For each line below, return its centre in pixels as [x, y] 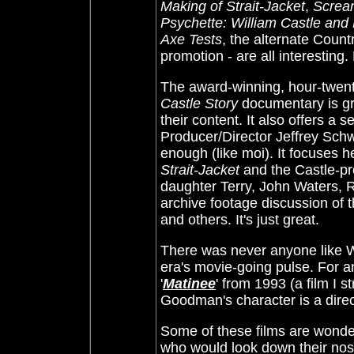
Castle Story [199, 104]
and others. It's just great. [240, 220]
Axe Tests [191, 40]
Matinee [189, 284]
